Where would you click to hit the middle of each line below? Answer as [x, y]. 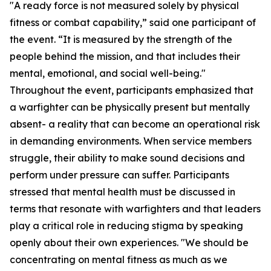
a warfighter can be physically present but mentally [130, 107]
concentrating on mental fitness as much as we [119, 260]
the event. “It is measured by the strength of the [121, 39]
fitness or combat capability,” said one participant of [133, 22]
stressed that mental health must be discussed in [122, 192]
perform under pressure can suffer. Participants [119, 175]
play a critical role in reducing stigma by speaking [126, 226]
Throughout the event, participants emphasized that [132, 90]
